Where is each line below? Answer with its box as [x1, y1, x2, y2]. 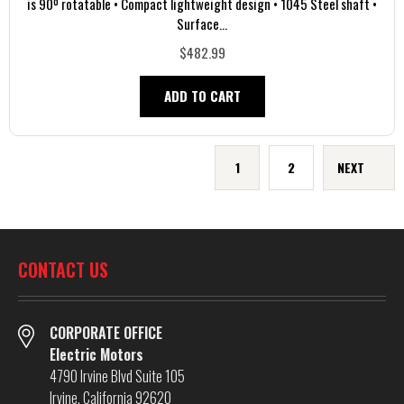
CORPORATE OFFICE [50, 321, 162, 344]
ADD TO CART [163, 86, 241, 106]
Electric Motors [50, 343, 143, 365]
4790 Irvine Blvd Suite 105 [50, 364, 185, 387]
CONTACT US [18, 255, 108, 283]
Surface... [177, 14, 227, 34]
